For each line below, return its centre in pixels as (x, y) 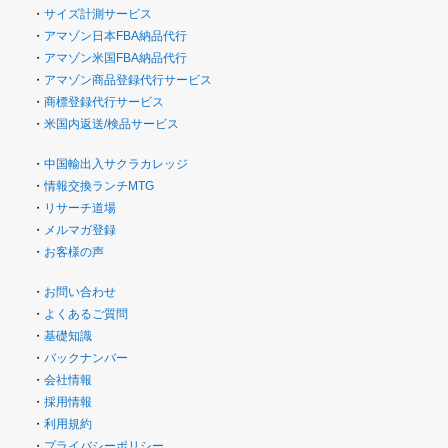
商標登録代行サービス (104, 102)
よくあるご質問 (86, 314)
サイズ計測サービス (98, 14)
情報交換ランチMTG (99, 186)
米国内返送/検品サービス (111, 124)
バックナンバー (86, 358)
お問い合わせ (80, 292)
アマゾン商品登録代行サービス (128, 80)
